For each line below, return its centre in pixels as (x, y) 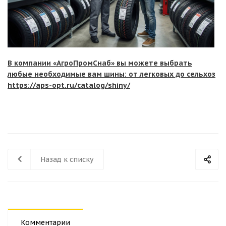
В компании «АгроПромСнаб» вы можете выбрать (100, 63)
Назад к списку (67, 159)
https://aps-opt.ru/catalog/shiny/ (69, 85)
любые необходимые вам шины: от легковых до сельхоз (111, 74)
